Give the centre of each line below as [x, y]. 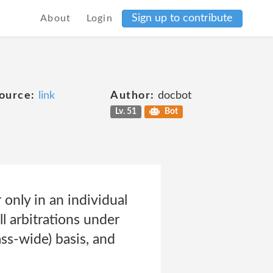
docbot [173, 96]
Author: [133, 96]
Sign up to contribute [182, 18]
